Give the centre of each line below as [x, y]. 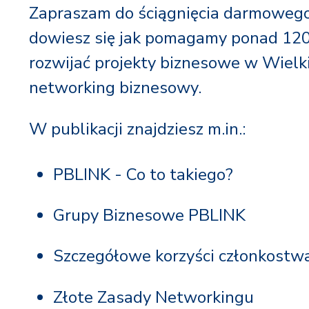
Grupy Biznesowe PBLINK [150, 216]
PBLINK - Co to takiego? [143, 175]
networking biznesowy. [115, 88]
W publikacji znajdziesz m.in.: [137, 129]
